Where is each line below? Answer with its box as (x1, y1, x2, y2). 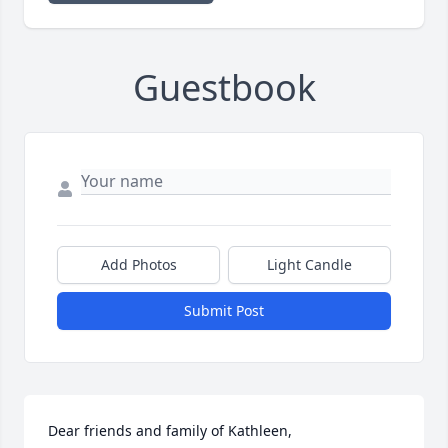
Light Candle (267, 255, 352, 275)
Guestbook (132, 63, 316, 113)
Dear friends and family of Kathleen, (48, 421, 292, 441)
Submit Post (184, 301, 264, 321)
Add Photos (100, 255, 177, 275)
